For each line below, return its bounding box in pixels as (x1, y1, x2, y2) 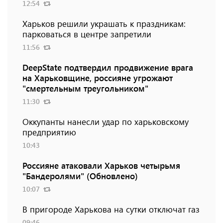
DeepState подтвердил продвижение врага (22, 62, 193, 73)
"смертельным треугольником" (22, 83, 148, 94)
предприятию (22, 126, 76, 138)
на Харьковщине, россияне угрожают (22, 72, 173, 84)
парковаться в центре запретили (22, 28, 151, 40)
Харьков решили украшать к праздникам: (22, 18, 186, 29)
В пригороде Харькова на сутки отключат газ (22, 204, 200, 215)
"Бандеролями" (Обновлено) (22, 170, 138, 182)
